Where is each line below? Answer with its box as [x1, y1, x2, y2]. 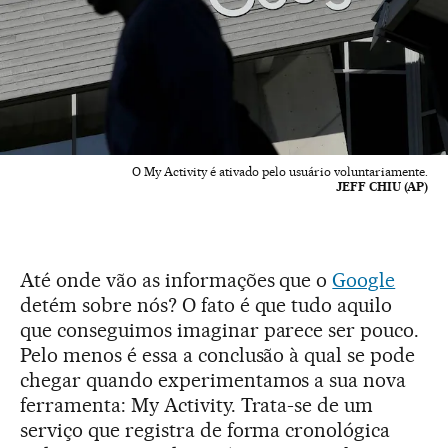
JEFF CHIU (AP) [336, 179, 428, 195]
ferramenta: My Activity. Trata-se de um [20, 393, 374, 418]
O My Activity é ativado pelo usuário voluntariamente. [132, 164, 428, 180]
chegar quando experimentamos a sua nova [20, 368, 407, 393]
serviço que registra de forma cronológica [20, 418, 391, 443]
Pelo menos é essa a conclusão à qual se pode [20, 343, 416, 368]
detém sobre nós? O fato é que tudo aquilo [20, 293, 393, 318]
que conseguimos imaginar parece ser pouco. [20, 318, 420, 343]
